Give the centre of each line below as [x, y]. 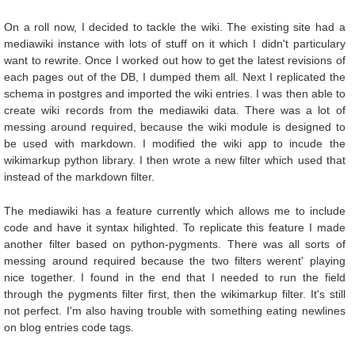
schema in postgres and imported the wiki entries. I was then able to [175, 94]
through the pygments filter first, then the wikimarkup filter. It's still [175, 294]
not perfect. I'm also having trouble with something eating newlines [175, 311]
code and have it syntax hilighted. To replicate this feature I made [175, 228]
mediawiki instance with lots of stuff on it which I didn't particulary [175, 44]
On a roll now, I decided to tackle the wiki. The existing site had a [175, 27]
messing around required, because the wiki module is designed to [175, 127]
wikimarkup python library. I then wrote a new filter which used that [175, 160]
